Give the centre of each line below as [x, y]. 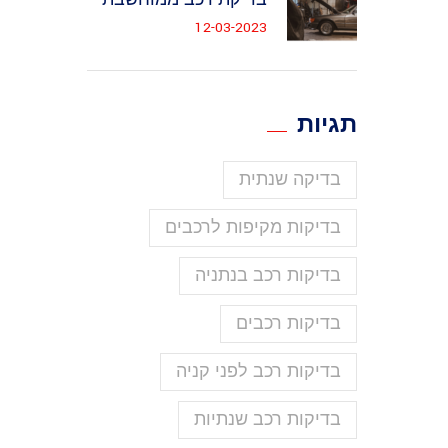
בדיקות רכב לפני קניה [258, 371]
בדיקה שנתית [290, 179]
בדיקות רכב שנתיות [267, 419]
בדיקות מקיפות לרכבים [253, 227]
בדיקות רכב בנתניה [268, 275]
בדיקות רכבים [288, 323]
